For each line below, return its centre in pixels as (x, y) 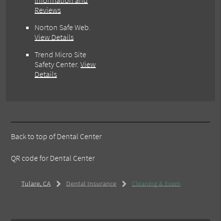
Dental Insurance (91, 184)
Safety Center (56, 64)
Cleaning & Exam (156, 184)
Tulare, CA (36, 184)
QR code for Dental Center (53, 158)
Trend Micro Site (61, 55)
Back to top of (34, 136)
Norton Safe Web (62, 27)
